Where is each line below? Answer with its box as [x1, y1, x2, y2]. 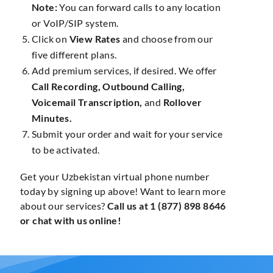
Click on [31, 33, 69, 45]
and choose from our [120, 33, 213, 45]
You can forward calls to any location [57, 1, 221, 13]
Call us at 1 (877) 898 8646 [107, 200, 226, 212]
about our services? [19, 200, 107, 212]
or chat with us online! [19, 214, 122, 227]
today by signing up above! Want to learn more [19, 185, 225, 197]
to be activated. [31, 144, 100, 156]
